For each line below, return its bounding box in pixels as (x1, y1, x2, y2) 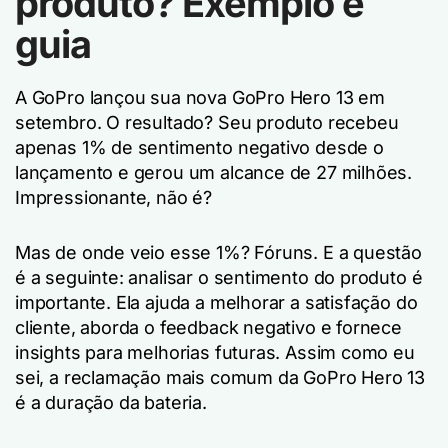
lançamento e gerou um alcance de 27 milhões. (15, 162, 413, 183)
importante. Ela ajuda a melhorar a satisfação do (15, 292, 418, 313)
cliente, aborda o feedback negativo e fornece (15, 317, 402, 338)
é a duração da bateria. (15, 392, 207, 413)
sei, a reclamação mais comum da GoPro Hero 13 (15, 367, 425, 388)
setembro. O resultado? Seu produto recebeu (15, 112, 399, 133)
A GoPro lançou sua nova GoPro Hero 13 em (15, 87, 385, 108)
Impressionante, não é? (15, 187, 213, 208)
